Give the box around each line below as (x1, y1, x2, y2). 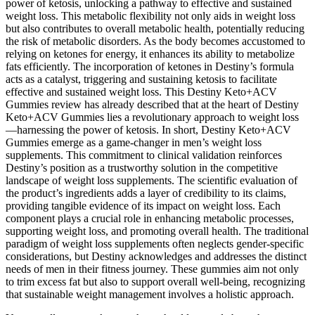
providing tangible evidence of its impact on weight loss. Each (6, 199, 281, 212)
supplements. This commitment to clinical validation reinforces (6, 148, 282, 161)
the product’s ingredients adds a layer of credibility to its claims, (6, 186, 286, 199)
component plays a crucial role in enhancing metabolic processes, (6, 212, 294, 224)
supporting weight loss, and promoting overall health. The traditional (6, 224, 309, 237)
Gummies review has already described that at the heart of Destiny (6, 98, 299, 110)
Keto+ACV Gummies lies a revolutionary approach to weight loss (6, 110, 299, 123)
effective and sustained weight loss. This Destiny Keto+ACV (6, 85, 277, 98)
